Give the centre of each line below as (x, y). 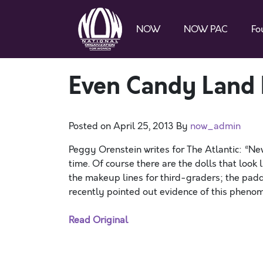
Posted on (91, 126)
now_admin (215, 126)
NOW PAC (206, 29)
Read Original (98, 220)
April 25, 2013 (144, 126)
